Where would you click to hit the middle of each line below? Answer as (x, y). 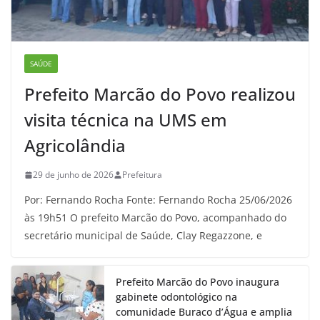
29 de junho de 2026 (73, 175)
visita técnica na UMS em (126, 120)
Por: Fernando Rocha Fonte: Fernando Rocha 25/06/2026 (158, 200)
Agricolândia (75, 146)
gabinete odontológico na (176, 297)
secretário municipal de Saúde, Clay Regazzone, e (143, 236)
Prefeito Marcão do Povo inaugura (197, 282)
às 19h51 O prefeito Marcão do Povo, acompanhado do (155, 218)
